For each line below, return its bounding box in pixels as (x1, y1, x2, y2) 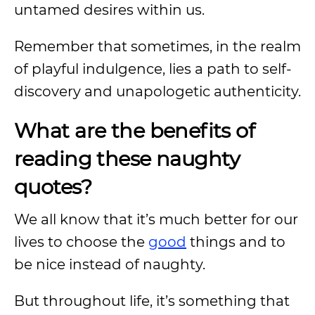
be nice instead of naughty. (14, 256, 205, 273)
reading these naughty (14, 146, 240, 171)
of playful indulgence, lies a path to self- (14, 60, 292, 77)
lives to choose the (14, 233, 148, 250)
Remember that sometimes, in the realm (14, 38, 301, 55)
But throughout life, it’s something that (14, 292, 290, 309)
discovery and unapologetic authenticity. (14, 83, 301, 100)
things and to (186, 233, 285, 250)
